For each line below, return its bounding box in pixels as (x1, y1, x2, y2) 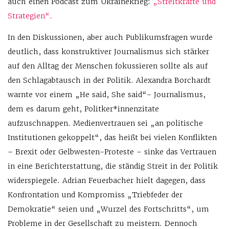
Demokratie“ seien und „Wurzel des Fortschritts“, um (8, 204, 209, 214)
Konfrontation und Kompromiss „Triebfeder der (8, 190, 182, 200)
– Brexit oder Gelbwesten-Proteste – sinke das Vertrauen (8, 147, 216, 157)
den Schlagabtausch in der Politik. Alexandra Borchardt (8, 76, 211, 85)
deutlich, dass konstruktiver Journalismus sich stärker (8, 47, 209, 57)
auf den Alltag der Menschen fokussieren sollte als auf (8, 61, 208, 71)
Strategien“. (8, 11, 52, 21)
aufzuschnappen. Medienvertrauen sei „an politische (8, 119, 203, 128)
